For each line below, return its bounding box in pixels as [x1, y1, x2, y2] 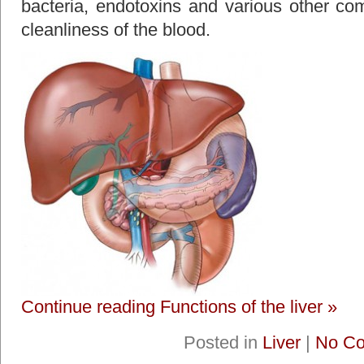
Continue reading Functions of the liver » [21, 297, 337, 317]
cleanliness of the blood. [21, 20, 210, 40]
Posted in [184, 333, 263, 353]
